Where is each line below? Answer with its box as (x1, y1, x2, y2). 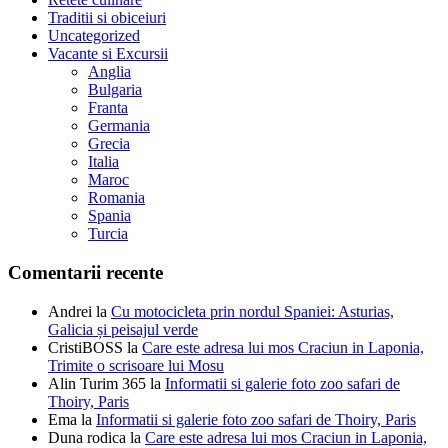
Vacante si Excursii (48, 45, 168, 63)
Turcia (88, 225, 128, 243)
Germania (88, 117, 150, 135)
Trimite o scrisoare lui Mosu (48, 356, 224, 374)
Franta (88, 99, 128, 117)
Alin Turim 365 (48, 374, 146, 392)
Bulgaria (88, 81, 142, 99)
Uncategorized (48, 27, 140, 45)
